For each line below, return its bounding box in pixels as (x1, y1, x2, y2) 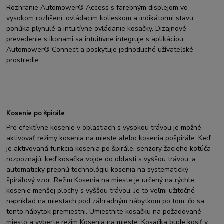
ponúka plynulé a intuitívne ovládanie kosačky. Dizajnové (6, 24, 187, 34)
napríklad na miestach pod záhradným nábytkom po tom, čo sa (6, 196, 205, 206)
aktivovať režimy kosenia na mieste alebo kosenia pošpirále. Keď (6, 133, 211, 143)
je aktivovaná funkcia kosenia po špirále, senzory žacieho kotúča (6, 143, 211, 153)
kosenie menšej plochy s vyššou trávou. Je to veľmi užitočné (6, 185, 195, 195)
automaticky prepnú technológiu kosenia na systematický (6, 164, 189, 174)
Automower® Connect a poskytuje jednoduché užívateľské (6, 45, 194, 55)
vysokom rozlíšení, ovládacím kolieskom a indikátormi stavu (6, 13, 194, 23)
